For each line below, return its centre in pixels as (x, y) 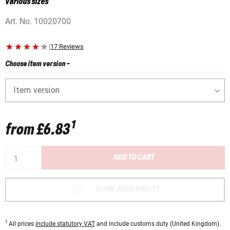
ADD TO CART (133, 158)
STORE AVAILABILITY (127, 189)
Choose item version (35, 64)
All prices (22, 224)
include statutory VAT (65, 224)
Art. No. (20, 22)
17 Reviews (67, 47)
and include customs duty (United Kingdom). (158, 224)
